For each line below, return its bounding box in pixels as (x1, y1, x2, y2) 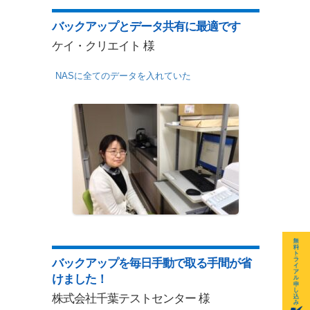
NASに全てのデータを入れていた (55, 71, 191, 81)
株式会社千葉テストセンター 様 (51, 291, 210, 305)
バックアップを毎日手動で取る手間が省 (51, 257, 251, 270)
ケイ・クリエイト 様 (51, 39, 154, 53)
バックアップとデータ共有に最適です (51, 20, 240, 33)
